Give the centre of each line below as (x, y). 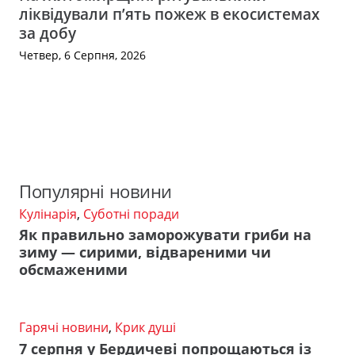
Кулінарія (48, 214)
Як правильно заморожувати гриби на (165, 235)
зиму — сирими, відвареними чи (145, 252)
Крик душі (145, 328)
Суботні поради (131, 214)
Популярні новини (95, 191)
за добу (48, 33)
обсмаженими (73, 270)
